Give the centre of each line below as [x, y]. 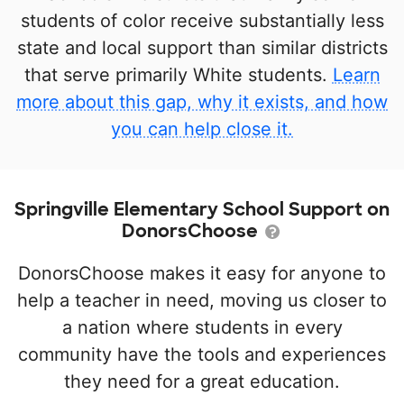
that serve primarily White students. [178, 75]
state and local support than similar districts [202, 48]
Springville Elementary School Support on [202, 209]
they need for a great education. [202, 381]
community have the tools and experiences [202, 354]
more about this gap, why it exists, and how [202, 102]
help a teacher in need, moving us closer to [202, 300]
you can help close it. [202, 129]
